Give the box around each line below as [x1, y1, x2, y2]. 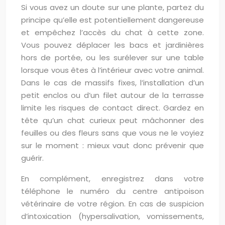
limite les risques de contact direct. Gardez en [21, 102, 204, 113]
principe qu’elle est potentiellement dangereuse [21, 15, 204, 25]
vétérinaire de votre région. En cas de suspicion [21, 198, 204, 209]
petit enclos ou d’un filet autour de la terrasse [21, 90, 204, 100]
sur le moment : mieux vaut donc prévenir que [21, 140, 204, 151]
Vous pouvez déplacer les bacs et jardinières [21, 40, 204, 50]
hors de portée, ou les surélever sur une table [21, 52, 204, 63]
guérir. [21, 153, 44, 163]
